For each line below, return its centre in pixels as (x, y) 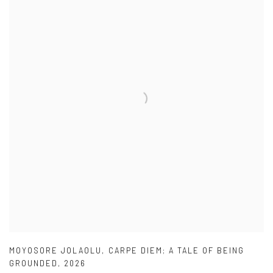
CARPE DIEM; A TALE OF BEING (176, 251)
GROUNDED (34, 264)
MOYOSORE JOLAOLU (56, 251)
